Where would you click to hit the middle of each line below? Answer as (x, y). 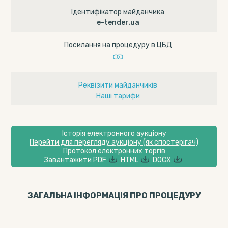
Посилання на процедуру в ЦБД (118, 45)
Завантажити (69, 160)
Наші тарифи (118, 96)
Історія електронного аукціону (114, 134)
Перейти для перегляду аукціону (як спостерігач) (114, 142)
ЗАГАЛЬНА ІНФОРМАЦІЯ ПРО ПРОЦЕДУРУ (114, 196)
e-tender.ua (118, 23)
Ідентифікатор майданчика (118, 12)
